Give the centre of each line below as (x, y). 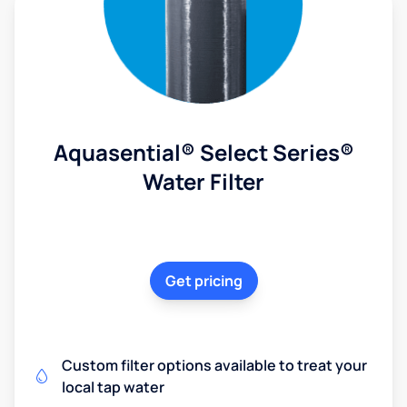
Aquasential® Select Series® (203, 152)
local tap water (113, 387)
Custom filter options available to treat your (214, 365)
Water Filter (203, 181)
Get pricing (203, 280)
